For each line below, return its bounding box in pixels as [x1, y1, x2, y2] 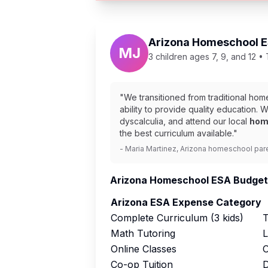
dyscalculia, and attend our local [120, 116, 249, 126]
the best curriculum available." [120, 128, 237, 138]
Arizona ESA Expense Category [111, 196, 261, 208]
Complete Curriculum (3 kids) [111, 212, 243, 224]
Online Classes [111, 243, 176, 255]
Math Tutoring [111, 227, 175, 239]
